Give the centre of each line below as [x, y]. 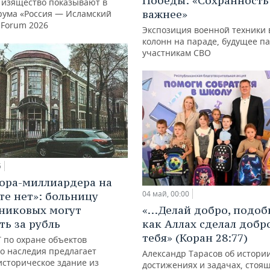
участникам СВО [177, 52]
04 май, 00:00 [166, 194]
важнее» [165, 14]
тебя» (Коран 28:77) [195, 238]
